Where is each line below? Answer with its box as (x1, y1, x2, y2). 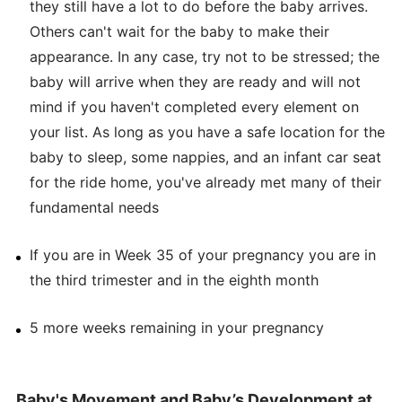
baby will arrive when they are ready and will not (29, 72, 361, 91)
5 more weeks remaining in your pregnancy (29, 318, 324, 336)
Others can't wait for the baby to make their (29, 22, 329, 40)
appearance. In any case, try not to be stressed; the (29, 47, 380, 66)
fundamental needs (29, 197, 159, 216)
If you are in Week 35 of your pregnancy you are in (29, 245, 376, 264)
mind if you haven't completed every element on (29, 97, 359, 116)
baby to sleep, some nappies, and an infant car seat (29, 147, 381, 166)
